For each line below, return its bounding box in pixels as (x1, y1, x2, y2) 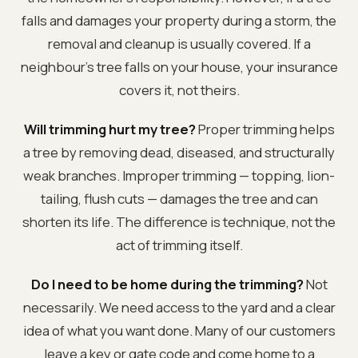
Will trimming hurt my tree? (23, 119, 196, 138)
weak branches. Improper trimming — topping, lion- (23, 165, 335, 185)
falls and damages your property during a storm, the (22, 10, 336, 30)
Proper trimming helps (195, 119, 335, 138)
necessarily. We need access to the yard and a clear (22, 297, 336, 316)
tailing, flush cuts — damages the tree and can (40, 189, 318, 208)
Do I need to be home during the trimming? (30, 274, 304, 293)
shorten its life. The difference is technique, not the (22, 212, 336, 231)
